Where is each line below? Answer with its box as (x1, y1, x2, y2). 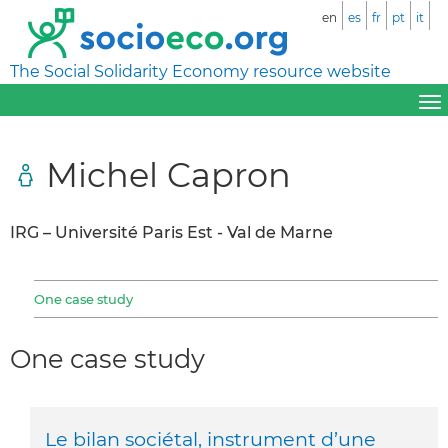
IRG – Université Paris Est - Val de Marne (10, 222, 333, 242)
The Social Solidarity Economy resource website (10, 62, 391, 81)
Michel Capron (46, 153, 291, 195)
